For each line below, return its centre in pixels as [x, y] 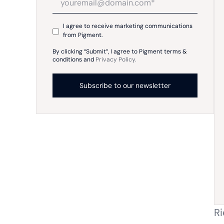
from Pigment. [83, 35]
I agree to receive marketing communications [127, 26]
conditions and [74, 59]
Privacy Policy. [116, 59]
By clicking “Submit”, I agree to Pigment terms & [120, 51]
